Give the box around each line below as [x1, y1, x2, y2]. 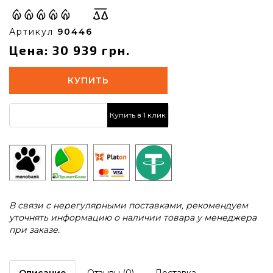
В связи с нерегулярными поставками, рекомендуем [9, 199, 248, 211]
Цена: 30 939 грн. [9, 42, 130, 57]
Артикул [9, 26, 57, 37]
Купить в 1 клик [110, 110, 166, 120]
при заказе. [9, 224, 60, 235]
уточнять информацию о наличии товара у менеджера [9, 211, 257, 223]
